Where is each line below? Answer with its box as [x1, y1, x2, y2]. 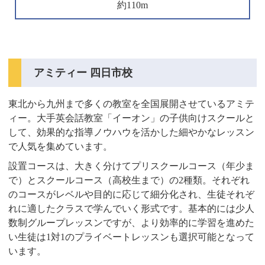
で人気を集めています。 [8, 141, 113, 152]
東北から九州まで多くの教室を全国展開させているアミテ [8, 99, 255, 109]
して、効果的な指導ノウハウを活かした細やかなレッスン [8, 127, 255, 138]
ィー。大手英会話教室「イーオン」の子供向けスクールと [8, 113, 255, 124]
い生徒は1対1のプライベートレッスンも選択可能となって [8, 232, 255, 243]
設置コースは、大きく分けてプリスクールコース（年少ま [8, 161, 255, 172]
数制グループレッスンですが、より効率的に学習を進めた [8, 218, 255, 228]
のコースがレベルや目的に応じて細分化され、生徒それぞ [8, 189, 255, 200]
